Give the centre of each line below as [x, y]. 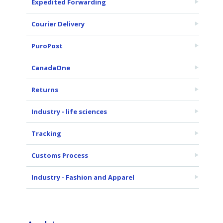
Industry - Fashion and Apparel [83, 177]
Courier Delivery [58, 24]
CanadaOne [51, 68]
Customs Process [60, 155]
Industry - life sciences [69, 111]
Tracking [46, 133]
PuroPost [47, 46]
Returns [45, 90]
